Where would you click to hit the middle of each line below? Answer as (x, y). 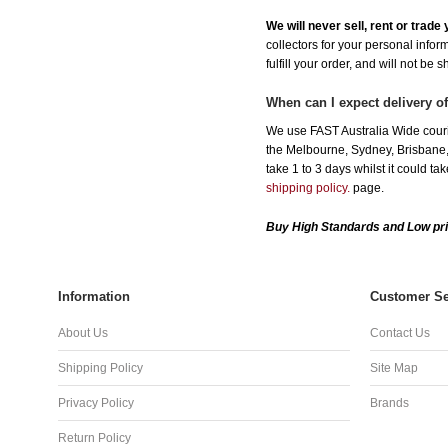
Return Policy (94, 438)
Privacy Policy (96, 403)
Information (94, 297)
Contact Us (400, 333)
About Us (83, 333)
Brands (389, 403)
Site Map (394, 368)
